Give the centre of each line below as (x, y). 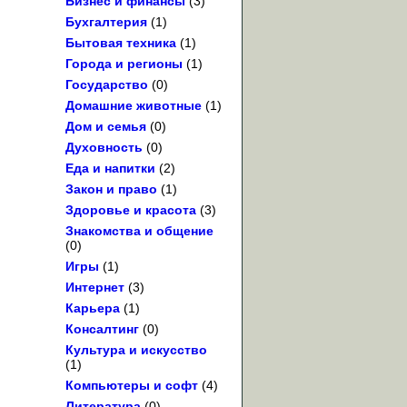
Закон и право (111, 189)
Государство (107, 85)
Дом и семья (106, 127)
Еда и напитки (110, 169)
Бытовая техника (121, 43)
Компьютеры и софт (132, 386)
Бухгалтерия (106, 22)
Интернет (95, 288)
